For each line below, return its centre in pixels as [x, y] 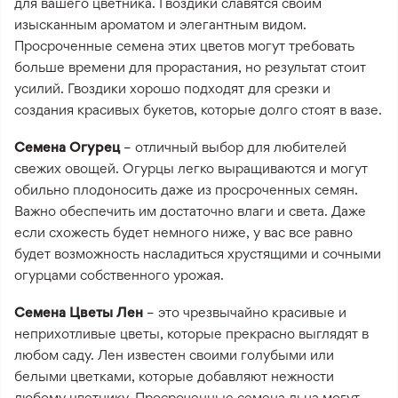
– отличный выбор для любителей [233, 147]
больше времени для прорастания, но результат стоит [190, 67]
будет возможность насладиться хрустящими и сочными [198, 253]
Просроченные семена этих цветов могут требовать [184, 45]
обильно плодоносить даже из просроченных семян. [186, 189]
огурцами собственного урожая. [119, 275]
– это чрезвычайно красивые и [245, 312]
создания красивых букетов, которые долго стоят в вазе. [198, 109]
